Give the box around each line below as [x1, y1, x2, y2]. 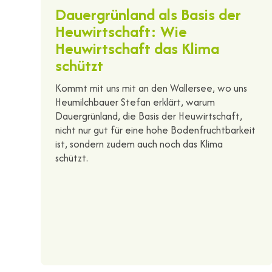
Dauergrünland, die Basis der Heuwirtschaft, [55, 108, 243, 123]
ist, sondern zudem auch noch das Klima [55, 136, 223, 151]
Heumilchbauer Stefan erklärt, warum [55, 94, 216, 109]
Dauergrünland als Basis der [55, 2, 242, 25]
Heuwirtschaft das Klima [55, 36, 220, 59]
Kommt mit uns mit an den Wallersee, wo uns [55, 80, 248, 95]
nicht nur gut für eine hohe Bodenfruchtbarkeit [55, 122, 256, 137]
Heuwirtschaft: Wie [55, 19, 188, 42]
